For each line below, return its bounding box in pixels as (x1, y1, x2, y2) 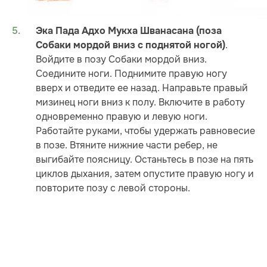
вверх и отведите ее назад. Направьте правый (36, 82, 248, 95)
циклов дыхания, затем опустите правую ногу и (36, 167, 254, 181)
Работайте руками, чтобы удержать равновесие (36, 125, 255, 138)
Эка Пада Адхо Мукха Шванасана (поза (36, 25, 222, 38)
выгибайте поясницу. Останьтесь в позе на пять (36, 153, 253, 166)
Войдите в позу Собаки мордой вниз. (36, 53, 207, 66)
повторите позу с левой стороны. (36, 182, 190, 195)
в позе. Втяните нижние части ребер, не (36, 139, 218, 152)
